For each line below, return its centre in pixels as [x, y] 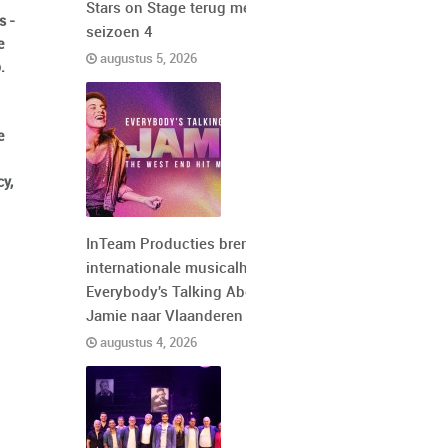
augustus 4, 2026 [147, 343]
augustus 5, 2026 [147, 59]
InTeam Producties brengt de [185, 245]
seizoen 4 [119, 33]
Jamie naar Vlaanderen [164, 317]
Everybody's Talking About [177, 293]
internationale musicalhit [171, 269]
